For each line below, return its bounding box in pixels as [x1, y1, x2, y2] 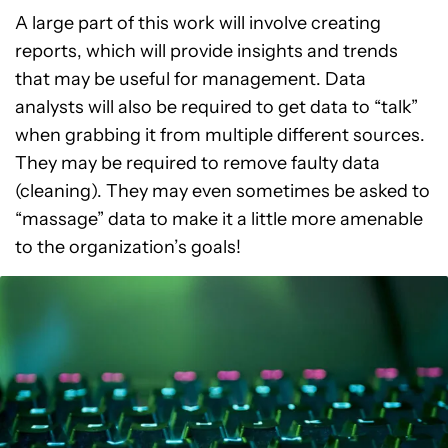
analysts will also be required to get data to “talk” [15, 96, 418, 119]
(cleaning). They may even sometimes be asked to [15, 180, 430, 203]
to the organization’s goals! [15, 236, 241, 259]
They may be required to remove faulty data [15, 152, 380, 175]
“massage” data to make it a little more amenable [15, 208, 423, 231]
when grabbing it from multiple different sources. [15, 124, 425, 147]
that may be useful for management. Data [15, 68, 366, 91]
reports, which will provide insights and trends [15, 40, 398, 63]
